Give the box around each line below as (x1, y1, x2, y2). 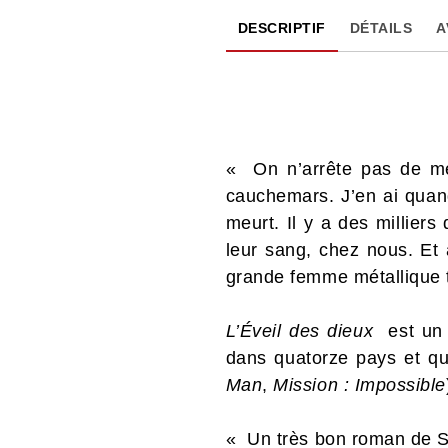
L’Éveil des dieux (225, 320, 374, 341)
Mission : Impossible (273, 374, 446, 395)
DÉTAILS (349, 19, 413, 36)
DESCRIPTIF (237, 19, 326, 36)
